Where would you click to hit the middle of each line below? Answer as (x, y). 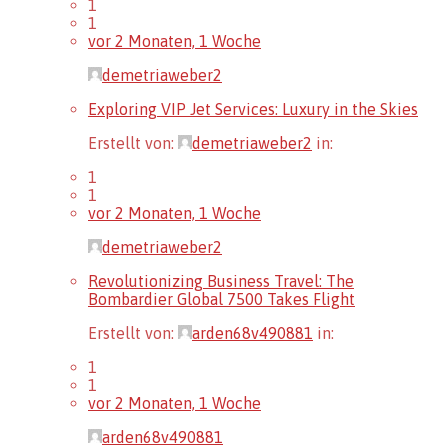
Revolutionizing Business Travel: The (221, 280)
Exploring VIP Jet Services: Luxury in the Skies (253, 108)
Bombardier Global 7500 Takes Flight (221, 298)
